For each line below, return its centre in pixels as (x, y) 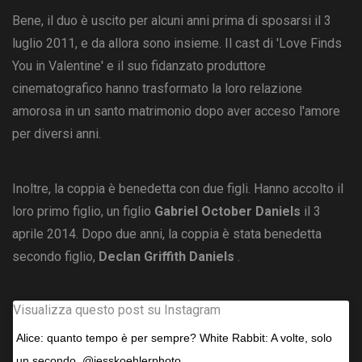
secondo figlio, (55, 257)
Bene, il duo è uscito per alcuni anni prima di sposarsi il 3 (172, 21)
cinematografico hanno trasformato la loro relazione (157, 89)
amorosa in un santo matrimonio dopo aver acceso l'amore (176, 112)
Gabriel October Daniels (227, 212)
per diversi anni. (57, 134)
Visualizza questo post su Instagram (117, 310)
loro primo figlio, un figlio (83, 212)
